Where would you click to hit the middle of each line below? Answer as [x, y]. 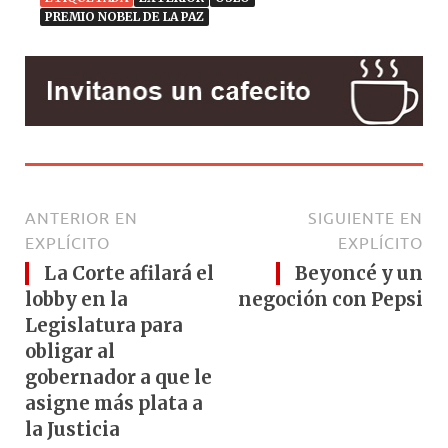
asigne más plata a [114, 403]
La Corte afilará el [129, 273]
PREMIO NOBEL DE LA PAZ [124, 16]
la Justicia [72, 429]
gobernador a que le [118, 377]
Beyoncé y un [359, 273]
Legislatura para [104, 325]
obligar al [70, 351]
